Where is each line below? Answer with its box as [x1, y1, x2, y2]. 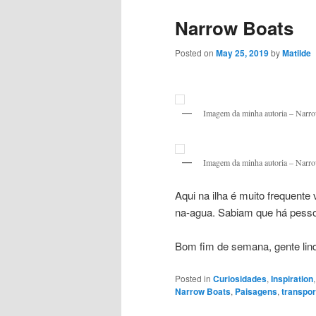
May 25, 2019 [216, 47, 269, 60]
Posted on [175, 47, 216, 59]
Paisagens [235, 284, 277, 298]
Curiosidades [213, 272, 267, 285]
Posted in [175, 272, 211, 284]
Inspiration [271, 272, 313, 285]
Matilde [282, 47, 311, 60]
